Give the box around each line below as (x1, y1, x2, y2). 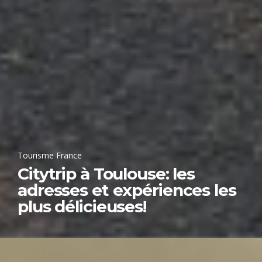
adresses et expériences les (18, 180, 236, 200)
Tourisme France (18, 149, 82, 161)
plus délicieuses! (18, 196, 146, 216)
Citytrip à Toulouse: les (18, 163, 195, 184)
